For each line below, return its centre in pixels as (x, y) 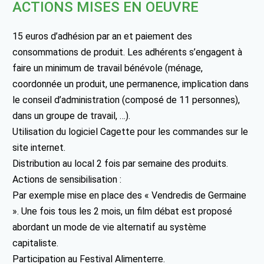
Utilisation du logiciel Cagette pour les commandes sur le (131, 131)
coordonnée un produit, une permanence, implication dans (131, 84)
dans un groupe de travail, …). (72, 115)
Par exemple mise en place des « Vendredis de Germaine (130, 195)
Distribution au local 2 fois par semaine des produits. (121, 163)
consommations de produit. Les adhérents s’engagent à (128, 52)
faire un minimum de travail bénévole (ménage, (108, 68)
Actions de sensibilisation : (67, 179)
